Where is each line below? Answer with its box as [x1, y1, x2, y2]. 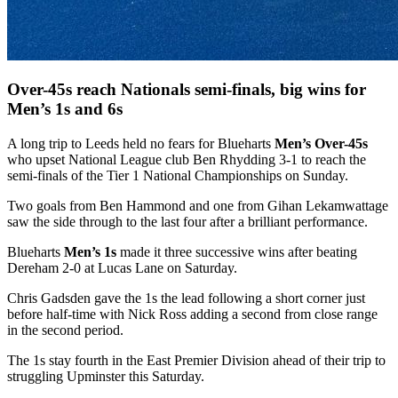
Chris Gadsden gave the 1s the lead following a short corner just [7, 291, 365, 306]
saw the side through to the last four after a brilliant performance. [7, 214, 368, 230]
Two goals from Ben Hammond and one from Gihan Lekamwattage [7, 198, 388, 214]
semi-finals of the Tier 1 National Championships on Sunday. [7, 168, 348, 184]
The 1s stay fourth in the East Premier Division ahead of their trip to [7, 353, 386, 369]
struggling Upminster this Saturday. [7, 369, 204, 385]
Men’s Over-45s [275, 136, 368, 152]
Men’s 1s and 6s [7, 99, 123, 119]
